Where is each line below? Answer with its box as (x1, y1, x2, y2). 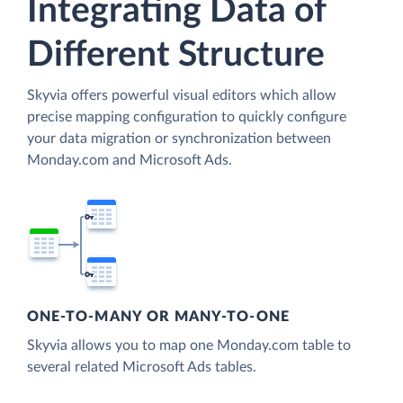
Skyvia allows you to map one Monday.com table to (27, 338, 351, 354)
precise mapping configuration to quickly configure (27, 109, 346, 124)
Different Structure (27, 37, 325, 73)
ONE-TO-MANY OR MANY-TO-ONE (27, 309, 290, 325)
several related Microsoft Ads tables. (27, 360, 256, 375)
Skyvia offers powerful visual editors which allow (27, 87, 336, 103)
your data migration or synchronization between (27, 130, 331, 146)
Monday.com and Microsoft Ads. (27, 152, 232, 167)
